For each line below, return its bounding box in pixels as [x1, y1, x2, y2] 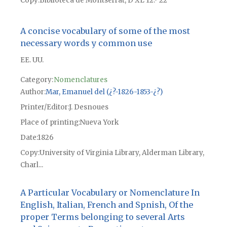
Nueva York [80, 118, 119, 127]
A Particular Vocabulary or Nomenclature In [20, 187, 200, 198]
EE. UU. [20, 56, 44, 65]
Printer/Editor [20, 103, 68, 112]
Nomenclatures [54, 75, 107, 85]
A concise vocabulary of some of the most [20, 26, 190, 36]
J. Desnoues [68, 103, 108, 112]
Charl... [20, 161, 43, 170]
